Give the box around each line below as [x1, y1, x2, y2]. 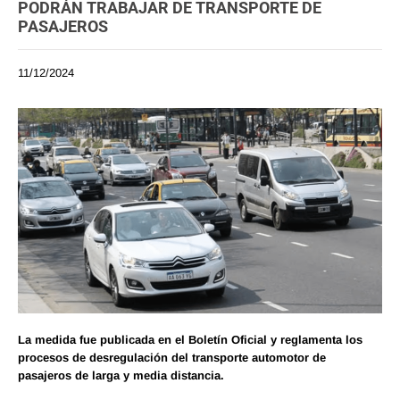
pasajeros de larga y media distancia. [18, 368, 224, 382]
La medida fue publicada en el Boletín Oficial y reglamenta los [18, 332, 362, 346]
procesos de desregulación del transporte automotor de [18, 350, 326, 364]
